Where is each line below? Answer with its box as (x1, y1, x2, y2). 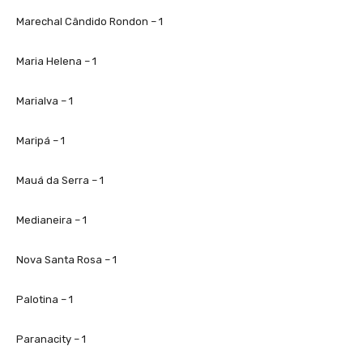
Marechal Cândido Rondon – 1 (16, 15, 163, 28)
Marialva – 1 (16, 94, 73, 107)
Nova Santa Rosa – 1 (16, 253, 117, 266)
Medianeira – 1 (16, 213, 87, 226)
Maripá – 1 (16, 134, 65, 147)
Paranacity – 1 (16, 332, 86, 345)
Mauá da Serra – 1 (16, 173, 104, 186)
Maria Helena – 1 (16, 54, 96, 67)
